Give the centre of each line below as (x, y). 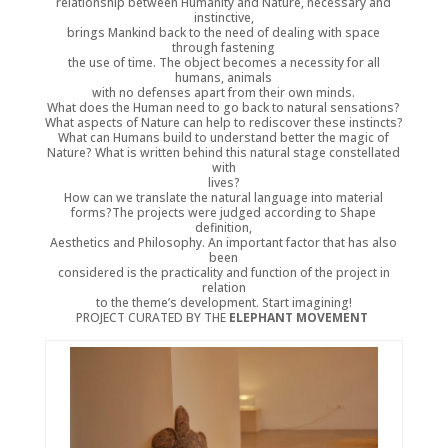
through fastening (224, 48)
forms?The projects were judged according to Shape (224, 213)
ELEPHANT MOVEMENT (299, 318)
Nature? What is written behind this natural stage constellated (224, 153)
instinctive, (223, 18)
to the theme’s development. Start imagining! (223, 303)
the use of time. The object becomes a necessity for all (223, 63)
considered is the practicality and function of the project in (223, 273)
